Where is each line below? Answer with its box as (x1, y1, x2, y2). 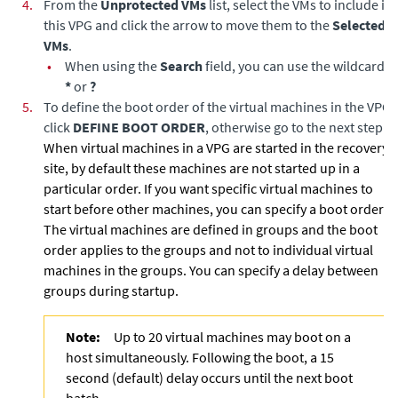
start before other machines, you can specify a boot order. (44, 200, 386, 218)
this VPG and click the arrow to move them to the (44, 16, 332, 34)
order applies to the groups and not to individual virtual (44, 241, 373, 259)
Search (160, 57, 203, 75)
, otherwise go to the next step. (205, 118, 386, 136)
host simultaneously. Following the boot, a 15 (66, 348, 334, 366)
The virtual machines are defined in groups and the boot (44, 220, 378, 238)
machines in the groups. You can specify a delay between (44, 261, 378, 279)
